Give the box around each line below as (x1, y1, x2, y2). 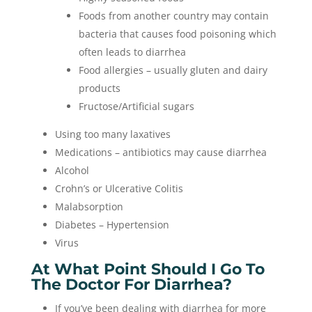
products (78, 81, 120, 95)
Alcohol (54, 164, 89, 177)
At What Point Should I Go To (31, 260, 265, 279)
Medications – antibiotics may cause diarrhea (54, 146, 267, 159)
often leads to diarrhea (78, 45, 186, 58)
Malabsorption (54, 200, 123, 213)
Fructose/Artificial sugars (78, 100, 194, 113)
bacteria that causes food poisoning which (78, 27, 276, 40)
